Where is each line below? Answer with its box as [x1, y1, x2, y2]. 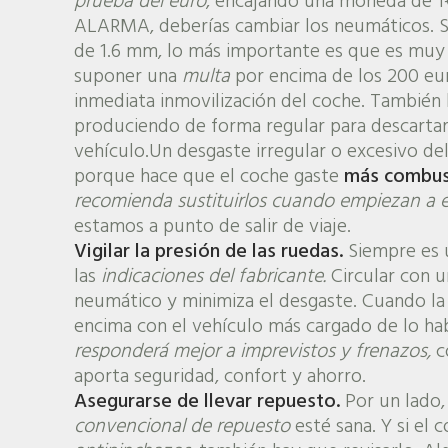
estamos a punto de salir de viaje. [73, 210, 351, 243]
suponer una [73, 60, 182, 93]
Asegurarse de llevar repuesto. [73, 385, 340, 418]
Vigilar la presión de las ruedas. [73, 235, 348, 268]
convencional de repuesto [73, 410, 290, 443]
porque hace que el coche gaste [73, 160, 344, 193]
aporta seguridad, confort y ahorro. [73, 360, 366, 393]
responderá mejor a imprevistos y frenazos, [73, 335, 436, 368]
